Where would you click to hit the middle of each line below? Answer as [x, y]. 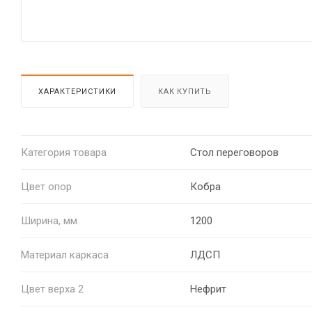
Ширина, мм [49, 220]
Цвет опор [46, 186]
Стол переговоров [234, 152]
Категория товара [64, 152]
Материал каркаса [65, 255]
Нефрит [208, 289]
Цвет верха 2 [52, 289]
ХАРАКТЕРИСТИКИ [78, 91]
